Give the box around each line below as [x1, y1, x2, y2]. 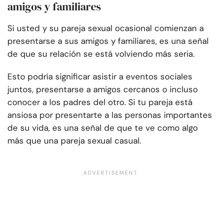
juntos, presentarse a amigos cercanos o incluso [7, 84, 198, 95]
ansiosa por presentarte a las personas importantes [7, 110, 212, 121]
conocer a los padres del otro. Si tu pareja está [7, 97, 192, 108]
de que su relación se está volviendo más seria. [7, 48, 194, 60]
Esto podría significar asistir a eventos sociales [7, 71, 192, 82]
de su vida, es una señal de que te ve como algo [7, 122, 198, 134]
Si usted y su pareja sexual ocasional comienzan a [7, 23, 204, 34]
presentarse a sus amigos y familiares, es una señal [7, 36, 209, 47]
